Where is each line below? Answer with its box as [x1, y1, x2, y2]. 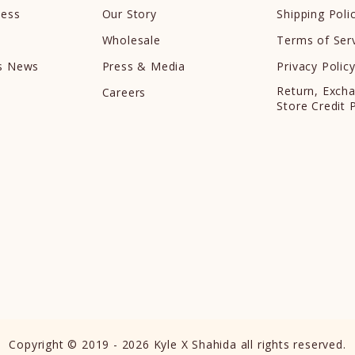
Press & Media [101, 58, 185, 74]
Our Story [101, 6, 157, 21]
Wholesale [101, 32, 161, 48]
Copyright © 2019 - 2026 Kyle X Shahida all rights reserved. [9, 336, 346, 352]
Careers [101, 84, 147, 100]
